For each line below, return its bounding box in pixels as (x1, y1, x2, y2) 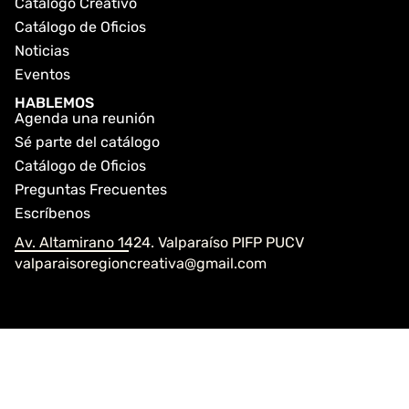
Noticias (15, 42, 69, 60)
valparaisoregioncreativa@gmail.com (15, 255, 267, 273)
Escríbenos (15, 204, 90, 223)
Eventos (15, 66, 70, 84)
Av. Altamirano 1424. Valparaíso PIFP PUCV (15, 234, 304, 252)
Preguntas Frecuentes (15, 181, 167, 199)
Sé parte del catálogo (15, 133, 160, 152)
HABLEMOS (15, 94, 94, 112)
